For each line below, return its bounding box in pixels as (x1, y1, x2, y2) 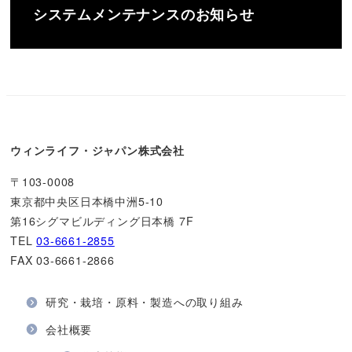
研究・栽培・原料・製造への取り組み (46, 294, 244, 310)
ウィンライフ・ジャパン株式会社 (10, 142, 185, 159)
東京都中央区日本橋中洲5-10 (10, 192, 163, 209)
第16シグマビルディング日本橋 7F (10, 212, 194, 229)
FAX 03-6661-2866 (10, 251, 115, 268)
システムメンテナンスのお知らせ (32, 3, 255, 24)
